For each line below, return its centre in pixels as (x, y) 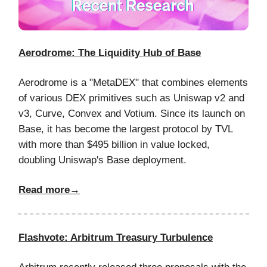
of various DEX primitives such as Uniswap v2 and (131, 98)
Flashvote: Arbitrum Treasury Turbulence (116, 237)
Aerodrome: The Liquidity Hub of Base (110, 52)
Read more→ (49, 190)
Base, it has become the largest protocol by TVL (125, 129)
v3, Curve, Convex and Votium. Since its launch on (132, 113)
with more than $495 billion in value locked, (114, 144)
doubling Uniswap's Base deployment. (103, 160)
